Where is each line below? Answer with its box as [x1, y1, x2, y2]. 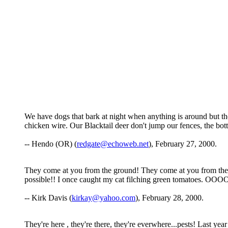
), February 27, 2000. [149, 139, 217, 149]
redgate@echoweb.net [77, 139, 149, 149]
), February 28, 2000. [135, 193, 204, 203]
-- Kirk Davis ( [24, 193, 72, 203]
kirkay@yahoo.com [72, 193, 135, 203]
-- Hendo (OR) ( [24, 139, 77, 149]
